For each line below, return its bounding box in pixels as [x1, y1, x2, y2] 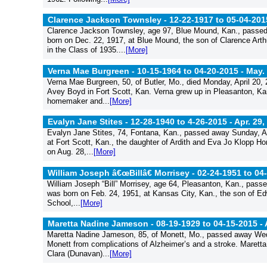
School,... [46, 198, 80, 207]
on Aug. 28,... [46, 147, 94, 156]
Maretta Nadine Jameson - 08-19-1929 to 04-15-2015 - [48, 219, 265, 228]
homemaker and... [46, 96, 110, 105]
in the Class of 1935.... [46, 45, 126, 54]
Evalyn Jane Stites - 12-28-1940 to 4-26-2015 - [48, 117, 234, 126]
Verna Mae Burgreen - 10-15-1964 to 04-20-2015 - [48, 66, 246, 76]
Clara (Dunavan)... [46, 249, 110, 258]
